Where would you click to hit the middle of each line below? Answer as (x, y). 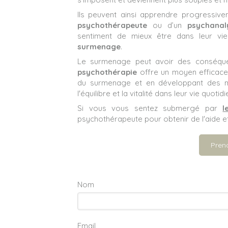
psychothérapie (107, 72)
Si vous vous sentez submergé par (150, 108)
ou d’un (167, 25)
